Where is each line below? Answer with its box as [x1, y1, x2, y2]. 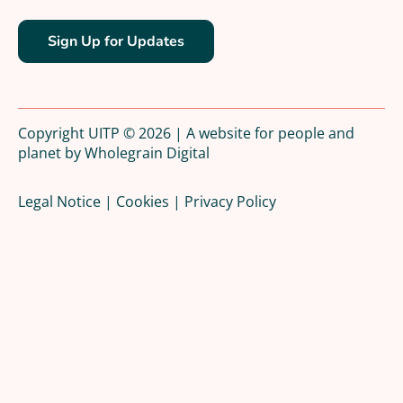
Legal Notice [18, 192, 101, 210]
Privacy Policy [184, 192, 276, 210]
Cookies [116, 192, 169, 210]
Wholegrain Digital [85, 143, 210, 162]
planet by [18, 143, 85, 162]
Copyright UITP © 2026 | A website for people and [18, 123, 354, 142]
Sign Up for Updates [48, 31, 184, 51]
